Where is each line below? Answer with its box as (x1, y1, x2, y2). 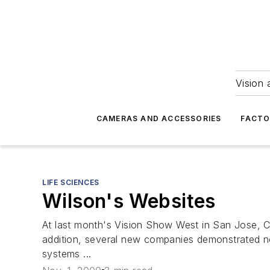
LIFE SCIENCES (42, 178, 99, 187)
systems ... (42, 248, 92, 260)
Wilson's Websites (42, 189, 216, 213)
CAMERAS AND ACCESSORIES (96, 114, 222, 123)
